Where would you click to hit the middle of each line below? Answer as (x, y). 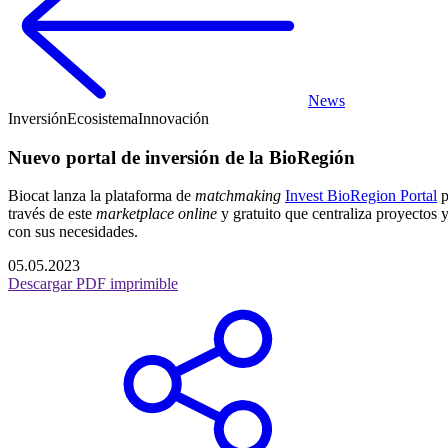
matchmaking (238, 196)
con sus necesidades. (73, 232)
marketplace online (158, 214)
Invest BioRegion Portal (361, 196)
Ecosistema (102, 118)
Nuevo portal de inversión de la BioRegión (181, 157)
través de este (52, 214)
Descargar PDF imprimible (93, 284)
